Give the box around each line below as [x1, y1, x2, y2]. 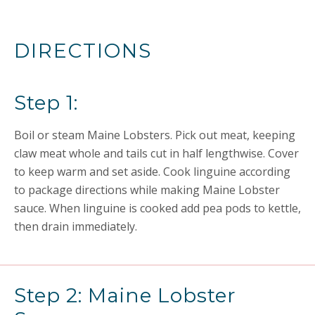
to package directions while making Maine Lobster [14, 182, 280, 198]
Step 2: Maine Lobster [14, 283, 236, 307]
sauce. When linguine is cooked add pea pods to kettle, [14, 200, 301, 216]
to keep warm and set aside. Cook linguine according [14, 164, 290, 179]
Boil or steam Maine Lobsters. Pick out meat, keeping [14, 127, 295, 143]
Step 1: [14, 91, 78, 115]
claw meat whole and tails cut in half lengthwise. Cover [14, 146, 299, 161]
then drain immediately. [14, 219, 137, 234]
